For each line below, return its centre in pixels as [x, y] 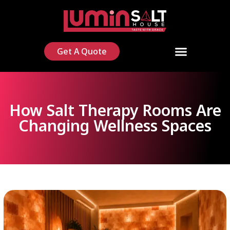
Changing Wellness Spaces [115, 125]
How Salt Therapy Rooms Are [115, 110]
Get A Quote [82, 52]
